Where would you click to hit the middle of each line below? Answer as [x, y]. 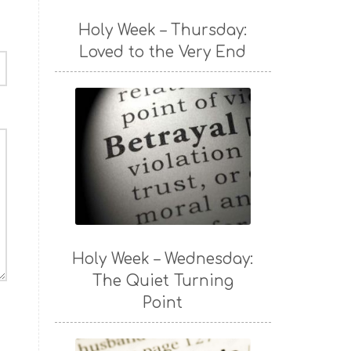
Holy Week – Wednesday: [163, 259]
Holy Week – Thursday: [163, 31]
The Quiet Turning [163, 281]
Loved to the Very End [163, 52]
